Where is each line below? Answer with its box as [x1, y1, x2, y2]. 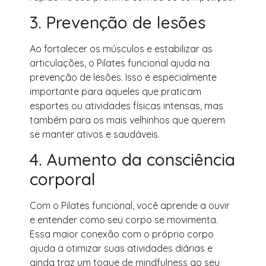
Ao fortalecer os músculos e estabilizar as [30, 43, 213, 55]
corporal [30, 169, 96, 190]
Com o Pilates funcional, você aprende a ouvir [30, 199, 230, 212]
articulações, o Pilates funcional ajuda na [30, 57, 210, 69]
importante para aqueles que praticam [30, 85, 201, 98]
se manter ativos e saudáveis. [30, 128, 160, 141]
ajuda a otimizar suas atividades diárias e [30, 242, 213, 255]
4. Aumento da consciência [30, 149, 235, 170]
